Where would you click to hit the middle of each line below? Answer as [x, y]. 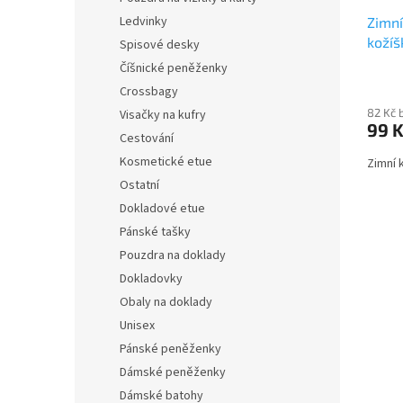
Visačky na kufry [163, 115]
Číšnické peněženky [174, 68]
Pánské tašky [155, 232]
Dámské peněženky [173, 372]
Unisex [137, 326]
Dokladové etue [162, 209]
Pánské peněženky [170, 349]
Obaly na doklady [166, 302]
